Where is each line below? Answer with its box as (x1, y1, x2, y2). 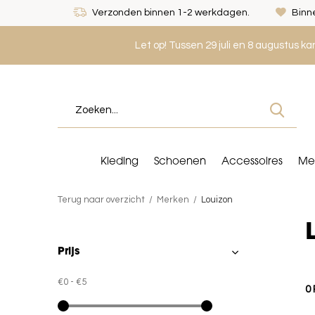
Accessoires (221, 156, 283, 167)
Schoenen (154, 156, 206, 167)
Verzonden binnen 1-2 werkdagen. (90, 8, 250, 18)
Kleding (101, 156, 139, 167)
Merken (157, 195, 189, 205)
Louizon (201, 195, 233, 205)
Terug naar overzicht (58, 195, 145, 205)
